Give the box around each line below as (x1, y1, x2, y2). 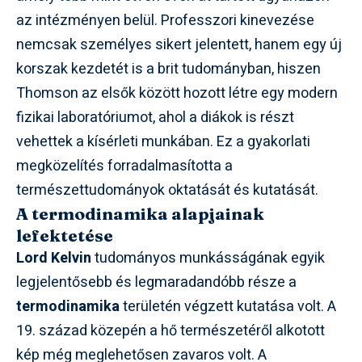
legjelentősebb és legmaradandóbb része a (16, 271, 297, 293)
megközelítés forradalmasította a (16, 155, 233, 177)
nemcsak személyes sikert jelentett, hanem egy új (16, 34, 342, 56)
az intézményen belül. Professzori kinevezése (16, 10, 314, 32)
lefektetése (16, 225, 113, 246)
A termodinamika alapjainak (16, 203, 264, 224)
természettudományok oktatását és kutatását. (16, 179, 318, 201)
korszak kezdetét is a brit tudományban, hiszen (16, 58, 321, 80)
